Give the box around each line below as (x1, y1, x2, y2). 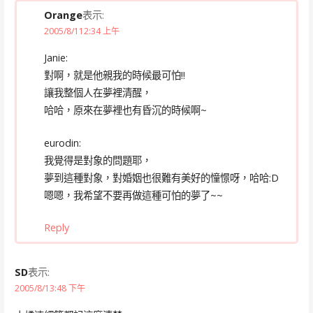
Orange (43, 8, 82, 22)
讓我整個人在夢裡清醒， (43, 86, 152, 100)
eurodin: (43, 136, 81, 150)
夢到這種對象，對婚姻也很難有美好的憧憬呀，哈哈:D (43, 170, 279, 184)
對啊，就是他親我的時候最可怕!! (43, 68, 185, 82)
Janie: (43, 51, 68, 65)
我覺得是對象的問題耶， (43, 153, 152, 167)
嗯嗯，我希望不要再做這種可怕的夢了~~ (43, 188, 223, 202)
